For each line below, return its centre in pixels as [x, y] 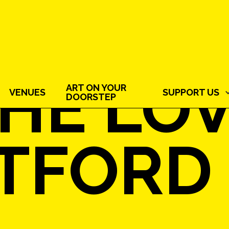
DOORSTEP [91, 97]
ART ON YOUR [96, 88]
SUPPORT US [191, 92]
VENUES [27, 92]
